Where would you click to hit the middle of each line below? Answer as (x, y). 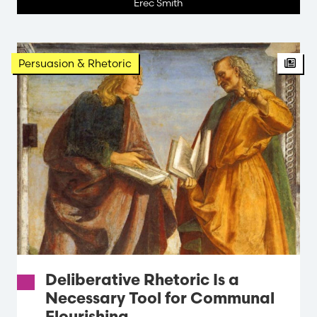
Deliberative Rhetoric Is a (142, 281)
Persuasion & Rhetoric (75, 63)
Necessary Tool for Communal (160, 299)
